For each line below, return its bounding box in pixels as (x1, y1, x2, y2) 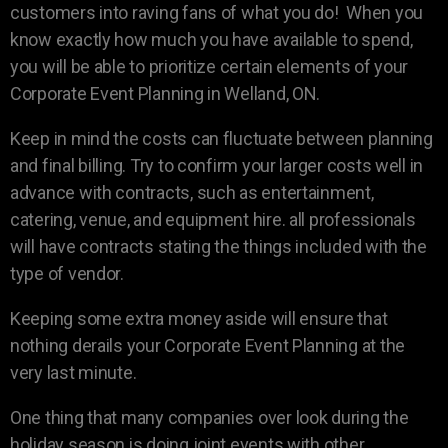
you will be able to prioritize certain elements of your (10, 55, 409, 77)
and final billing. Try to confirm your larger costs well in (10, 154, 424, 176)
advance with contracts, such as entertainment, (10, 181, 374, 203)
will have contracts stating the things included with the (10, 235, 427, 257)
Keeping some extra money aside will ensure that (10, 307, 388, 329)
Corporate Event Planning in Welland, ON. (10, 82, 321, 104)
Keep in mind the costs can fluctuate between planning (10, 127, 433, 149)
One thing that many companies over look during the (10, 406, 409, 428)
